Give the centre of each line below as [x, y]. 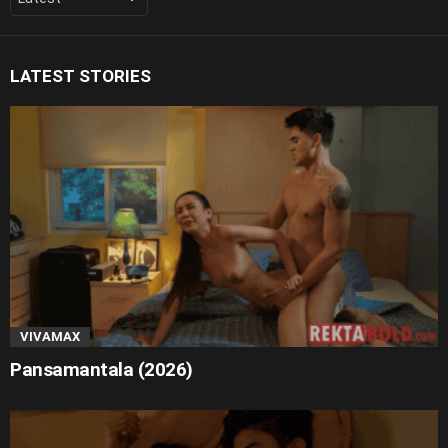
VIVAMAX [50, 337]
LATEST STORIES [80, 76]
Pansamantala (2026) [101, 370]
